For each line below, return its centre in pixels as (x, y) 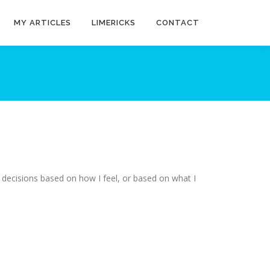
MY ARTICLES (42, 23)
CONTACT (178, 23)
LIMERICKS (114, 23)
